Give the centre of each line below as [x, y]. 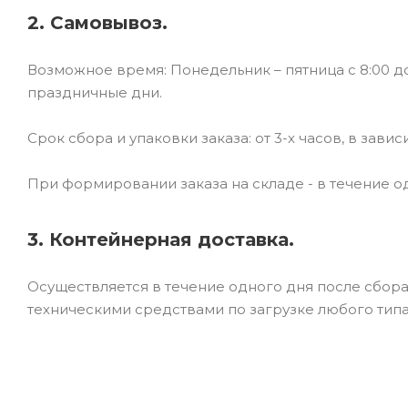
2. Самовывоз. [97, 22]
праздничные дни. [95, 92]
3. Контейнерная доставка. [161, 239]
